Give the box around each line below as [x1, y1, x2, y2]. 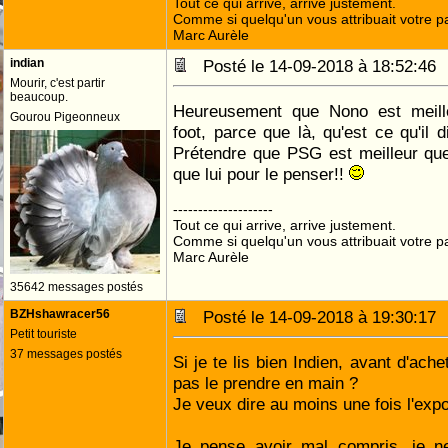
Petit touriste [10, 327, 77, 341]
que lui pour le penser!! [173, 164, 349, 184]
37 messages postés [10, 347, 122, 361]
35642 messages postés [10, 280, 143, 294]
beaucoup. [10, 90, 68, 104]
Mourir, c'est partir [10, 76, 105, 90]
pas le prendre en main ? [173, 373, 358, 393]
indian [10, 56, 44, 70]
